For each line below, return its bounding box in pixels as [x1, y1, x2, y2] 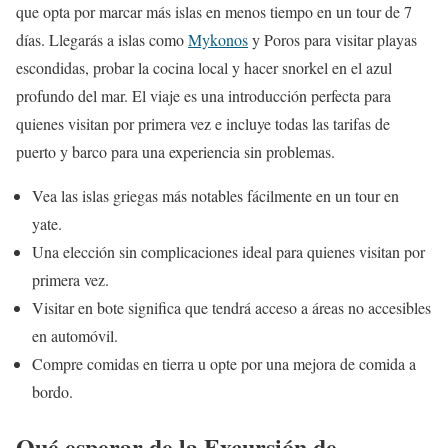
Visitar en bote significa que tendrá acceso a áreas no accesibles [32, 297, 431, 318]
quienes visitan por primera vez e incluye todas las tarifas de [16, 113, 390, 134]
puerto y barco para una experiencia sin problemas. [16, 141, 335, 162]
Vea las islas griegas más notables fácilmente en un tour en [32, 185, 399, 206]
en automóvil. [32, 325, 118, 346]
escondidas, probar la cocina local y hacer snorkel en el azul [16, 57, 392, 78]
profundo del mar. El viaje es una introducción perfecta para [16, 85, 391, 106]
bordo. [32, 381, 73, 402]
